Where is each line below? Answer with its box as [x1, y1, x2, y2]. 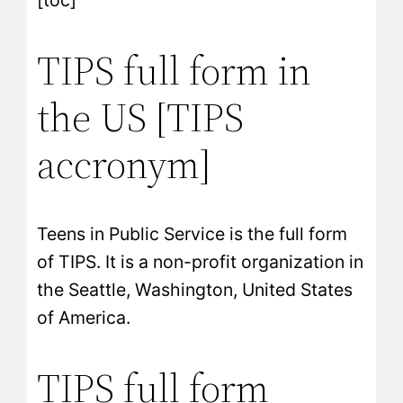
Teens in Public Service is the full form [37, 223, 348, 246]
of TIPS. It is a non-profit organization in [37, 251, 364, 273]
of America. [37, 307, 131, 329]
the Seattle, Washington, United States [37, 279, 354, 301]
